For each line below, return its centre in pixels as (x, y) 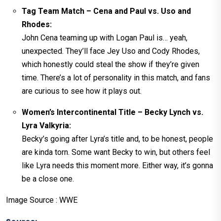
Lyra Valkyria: (46, 125)
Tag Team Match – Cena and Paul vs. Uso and (106, 11)
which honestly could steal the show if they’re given (110, 64)
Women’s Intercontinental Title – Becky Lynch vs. (112, 112)
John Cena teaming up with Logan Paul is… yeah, (105, 37)
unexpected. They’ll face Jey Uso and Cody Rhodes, (111, 51)
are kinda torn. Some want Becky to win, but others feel (116, 152)
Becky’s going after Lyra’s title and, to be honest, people (117, 139)
